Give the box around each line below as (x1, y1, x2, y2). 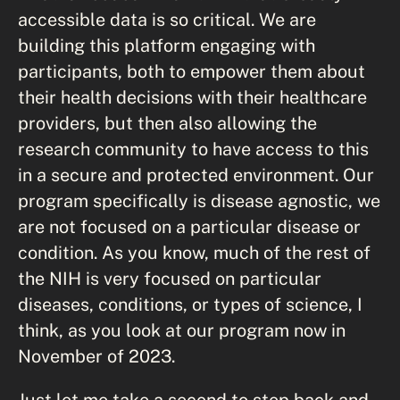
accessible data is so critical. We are (18, 9, 316, 29)
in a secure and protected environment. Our (18, 164, 374, 185)
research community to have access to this (18, 138, 369, 159)
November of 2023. (18, 346, 175, 366)
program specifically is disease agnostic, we (18, 190, 380, 211)
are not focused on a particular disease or (18, 216, 361, 237)
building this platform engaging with (18, 35, 315, 55)
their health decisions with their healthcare (18, 87, 367, 107)
